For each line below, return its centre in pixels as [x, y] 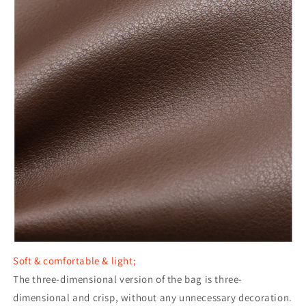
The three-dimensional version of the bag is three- [128, 279]
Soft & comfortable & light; [75, 260]
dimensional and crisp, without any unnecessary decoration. [153, 297]
